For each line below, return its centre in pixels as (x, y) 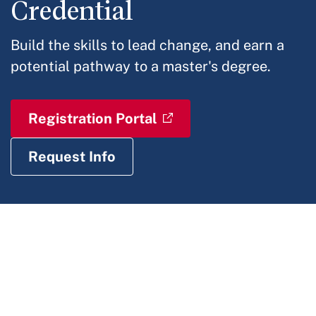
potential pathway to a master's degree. (141, 66)
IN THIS (33, 264)
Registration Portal (93, 118)
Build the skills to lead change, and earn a (147, 45)
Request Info (72, 156)
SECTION (37, 281)
